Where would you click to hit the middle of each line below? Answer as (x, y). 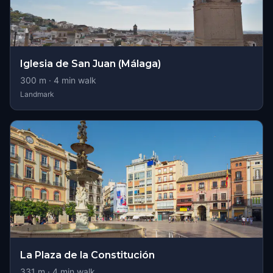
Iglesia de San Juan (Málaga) (90, 64)
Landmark (37, 94)
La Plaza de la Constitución (87, 255)
